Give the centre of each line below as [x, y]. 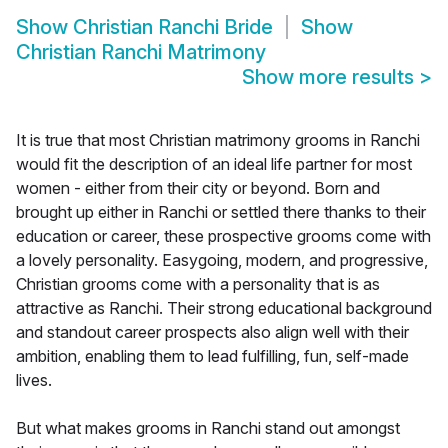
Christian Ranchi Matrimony [141, 52]
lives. [34, 380]
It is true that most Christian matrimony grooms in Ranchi [218, 140]
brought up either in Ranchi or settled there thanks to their [221, 212]
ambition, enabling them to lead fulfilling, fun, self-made [212, 356]
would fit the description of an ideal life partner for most [214, 164]
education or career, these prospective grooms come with [223, 236]
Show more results [330, 77]
